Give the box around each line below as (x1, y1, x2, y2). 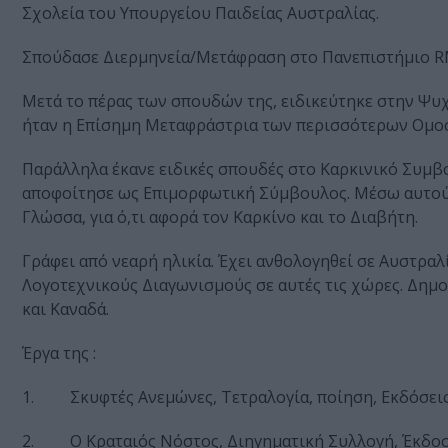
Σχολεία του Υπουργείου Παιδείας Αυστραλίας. (22, 2, 379, 25)
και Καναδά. (22, 298, 109, 321)
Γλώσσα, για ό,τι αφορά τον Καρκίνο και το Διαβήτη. (22, 206, 418, 229)
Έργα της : (22, 342, 96, 365)
